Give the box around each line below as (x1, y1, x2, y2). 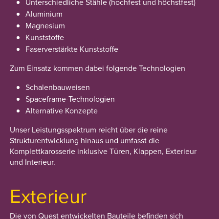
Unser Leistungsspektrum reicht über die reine (10, 124, 168, 135)
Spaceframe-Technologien (25, 93, 115, 104)
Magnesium (25, 20, 65, 31)
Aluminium (25, 8, 63, 19)
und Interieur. (10, 156, 55, 167)
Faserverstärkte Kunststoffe (25, 44, 118, 54)
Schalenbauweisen (25, 82, 90, 92)
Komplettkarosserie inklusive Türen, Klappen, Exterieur (10, 146, 197, 156)
